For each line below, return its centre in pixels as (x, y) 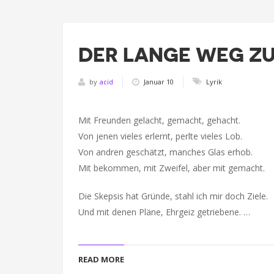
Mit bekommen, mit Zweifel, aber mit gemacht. (172, 168)
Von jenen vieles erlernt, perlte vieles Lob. (160, 136)
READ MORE (101, 259)
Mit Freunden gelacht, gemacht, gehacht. (159, 120)
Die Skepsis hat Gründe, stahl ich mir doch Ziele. (173, 196)
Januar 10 (159, 81)
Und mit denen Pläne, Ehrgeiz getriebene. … (164, 212)
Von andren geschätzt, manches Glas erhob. (165, 152)
